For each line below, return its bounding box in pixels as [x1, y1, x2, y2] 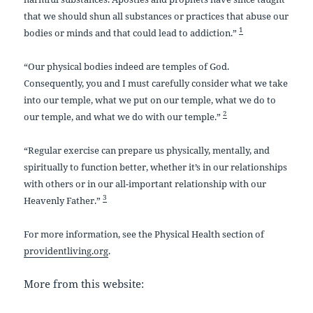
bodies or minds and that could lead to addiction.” [24, 26, 238, 39]
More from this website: [24, 276, 145, 291]
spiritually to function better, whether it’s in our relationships [24, 160, 288, 173]
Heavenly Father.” [24, 194, 101, 207]
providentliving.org [24, 244, 109, 257]
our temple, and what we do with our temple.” [24, 110, 221, 123]
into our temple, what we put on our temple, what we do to [24, 93, 277, 106]
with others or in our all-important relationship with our [24, 177, 267, 190]
